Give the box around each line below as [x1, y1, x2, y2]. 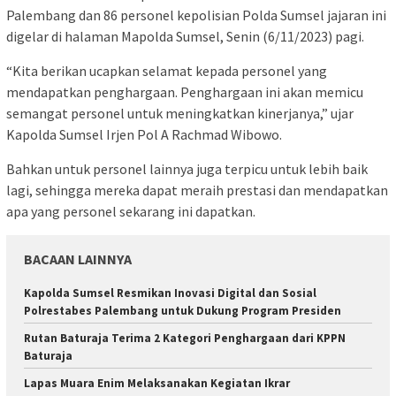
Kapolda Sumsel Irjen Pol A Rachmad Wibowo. [6, 125, 282, 143]
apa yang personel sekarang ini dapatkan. [6, 202, 255, 220]
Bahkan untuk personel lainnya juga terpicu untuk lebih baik [6, 159, 368, 178]
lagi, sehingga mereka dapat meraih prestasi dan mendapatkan [6, 180, 388, 199]
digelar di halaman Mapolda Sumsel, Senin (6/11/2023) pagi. [6, 27, 364, 45]
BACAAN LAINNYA [24, 249, 132, 268]
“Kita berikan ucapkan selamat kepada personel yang [6, 61, 327, 80]
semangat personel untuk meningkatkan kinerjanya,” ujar [6, 103, 354, 122]
